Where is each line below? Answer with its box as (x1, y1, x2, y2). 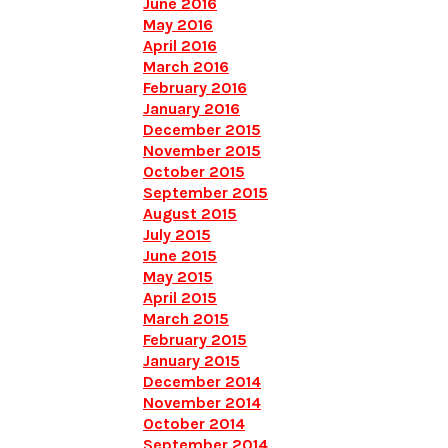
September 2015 (143, 183, 268, 202)
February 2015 (143, 330, 247, 349)
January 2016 (143, 99, 240, 118)
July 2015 (143, 225, 211, 244)
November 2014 (143, 393, 261, 412)
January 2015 (143, 351, 240, 370)
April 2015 (143, 288, 217, 307)
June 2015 (143, 246, 217, 265)
